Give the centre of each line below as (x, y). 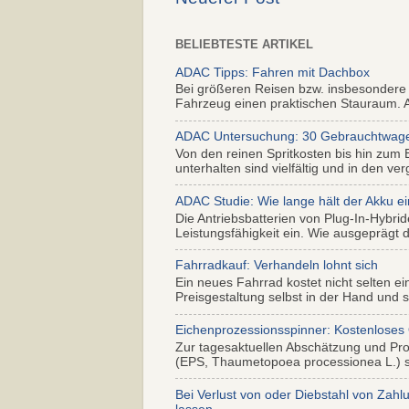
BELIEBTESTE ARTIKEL (244, 44)
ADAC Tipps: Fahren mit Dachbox (273, 72)
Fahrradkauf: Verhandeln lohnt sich (277, 266)
